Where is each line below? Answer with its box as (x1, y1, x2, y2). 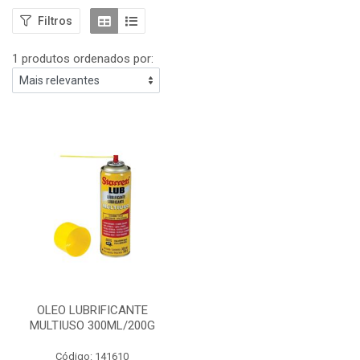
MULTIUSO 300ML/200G (29, 318, 155, 333)
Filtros (38, 14, 72, 27)
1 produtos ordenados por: (12, 51, 153, 66)
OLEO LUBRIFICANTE (36, 303, 148, 317)
